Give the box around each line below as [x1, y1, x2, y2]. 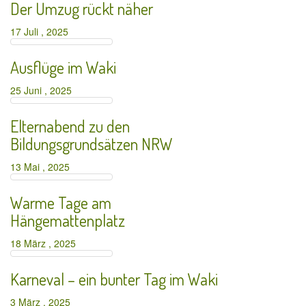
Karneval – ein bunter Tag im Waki [10, 268, 218, 290]
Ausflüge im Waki [10, 57, 116, 78]
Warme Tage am [10, 192, 111, 213]
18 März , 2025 [10, 236, 81, 250]
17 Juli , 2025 [10, 25, 74, 38]
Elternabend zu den [10, 115, 130, 137]
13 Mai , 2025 [10, 160, 75, 173]
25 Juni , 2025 [10, 83, 77, 97]
